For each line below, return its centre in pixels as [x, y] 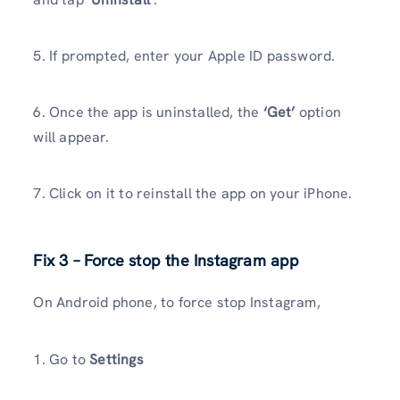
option [320, 112]
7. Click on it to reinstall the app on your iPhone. [193, 194]
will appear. [71, 137]
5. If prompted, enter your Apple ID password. [184, 55]
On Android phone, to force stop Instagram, [177, 303]
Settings [117, 359]
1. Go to [62, 359]
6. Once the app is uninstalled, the [148, 112]
